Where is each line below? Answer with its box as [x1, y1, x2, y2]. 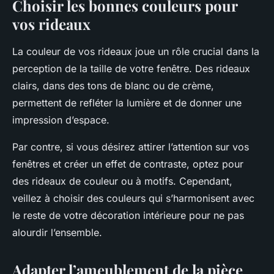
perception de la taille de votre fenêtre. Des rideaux [12, 62, 250, 75]
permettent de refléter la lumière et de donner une [12, 97, 242, 109]
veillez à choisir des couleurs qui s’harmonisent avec [12, 192, 254, 205]
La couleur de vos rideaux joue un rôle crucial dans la [12, 45, 259, 58]
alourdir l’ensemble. [12, 226, 102, 239]
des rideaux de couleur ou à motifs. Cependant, [12, 175, 232, 188]
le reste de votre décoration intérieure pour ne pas [12, 209, 244, 222]
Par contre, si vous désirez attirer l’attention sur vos [12, 141, 249, 154]
